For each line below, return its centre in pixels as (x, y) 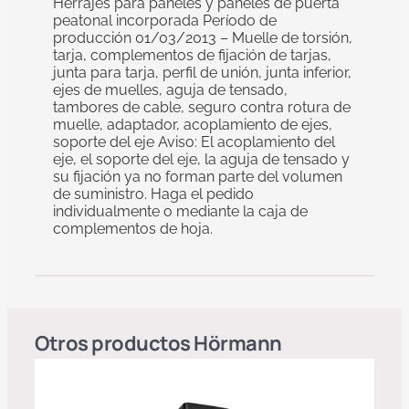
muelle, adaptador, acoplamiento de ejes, (193, 124)
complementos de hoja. (133, 228)
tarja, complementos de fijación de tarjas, (192, 55)
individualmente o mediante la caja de (180, 211)
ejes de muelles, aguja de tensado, (170, 89)
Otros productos (114, 343)
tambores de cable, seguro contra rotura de (202, 107)
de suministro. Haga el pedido (153, 194)
